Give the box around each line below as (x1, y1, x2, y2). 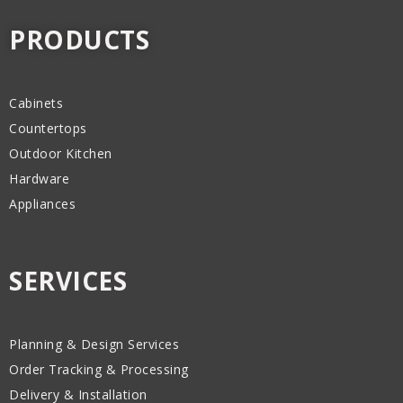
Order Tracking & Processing (9, 361, 189, 378)
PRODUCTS (9, 22, 149, 57)
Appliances (9, 195, 76, 212)
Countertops (9, 120, 87, 137)
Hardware (9, 170, 69, 187)
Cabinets (9, 94, 63, 112)
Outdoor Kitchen (9, 145, 112, 162)
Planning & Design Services (9, 336, 179, 353)
